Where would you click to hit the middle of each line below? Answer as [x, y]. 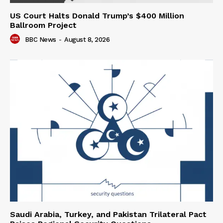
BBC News [40, 39]
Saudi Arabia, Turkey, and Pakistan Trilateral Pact [108, 215]
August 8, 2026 [87, 39]
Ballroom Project [43, 25]
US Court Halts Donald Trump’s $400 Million [97, 15]
